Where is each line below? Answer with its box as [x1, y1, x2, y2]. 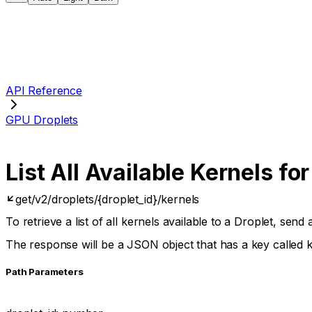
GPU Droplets [6, 113, 79, 127]
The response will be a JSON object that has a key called [6, 237, 306, 251]
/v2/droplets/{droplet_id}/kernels [31, 192, 200, 206]
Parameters [26, 266, 84, 278]
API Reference [6, 84, 82, 97]
